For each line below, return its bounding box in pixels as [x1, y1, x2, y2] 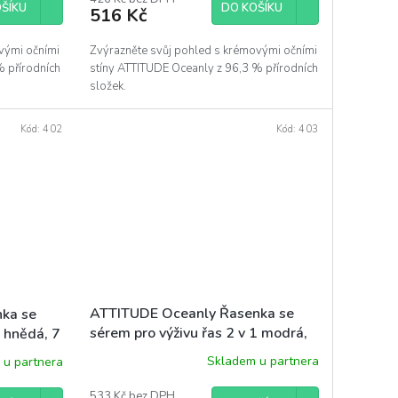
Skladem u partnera [206, 352, 319, 370]
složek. [89, 77, 126, 94]
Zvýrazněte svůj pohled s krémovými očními [89, 42, 317, 59]
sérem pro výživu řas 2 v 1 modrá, [89, 323, 307, 344]
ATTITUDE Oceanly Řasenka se [89, 304, 294, 324]
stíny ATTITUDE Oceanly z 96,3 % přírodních [89, 60, 318, 76]
